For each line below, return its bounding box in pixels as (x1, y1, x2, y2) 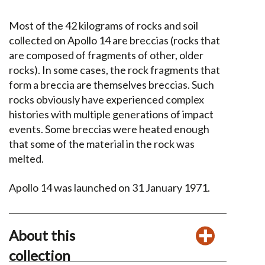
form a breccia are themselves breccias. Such (9, 78, 214, 92)
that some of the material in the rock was (9, 137, 195, 151)
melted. (9, 152, 46, 166)
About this (9, 226, 75, 244)
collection (9, 246, 70, 264)
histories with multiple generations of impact (9, 108, 214, 121)
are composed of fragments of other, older (9, 49, 203, 62)
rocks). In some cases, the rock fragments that (9, 63, 220, 77)
